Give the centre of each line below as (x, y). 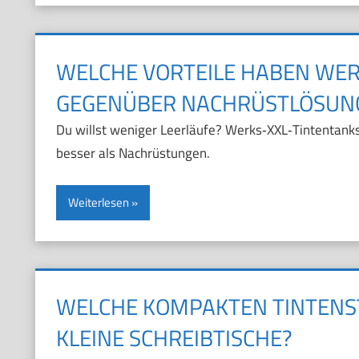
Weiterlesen (98, 203)
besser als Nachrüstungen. (133, 153)
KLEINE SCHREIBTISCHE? (174, 338)
